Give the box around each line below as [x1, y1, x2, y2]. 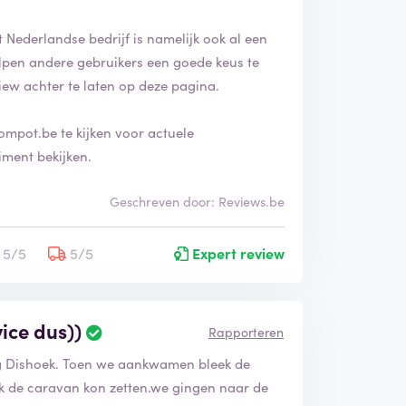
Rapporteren [208, 322, 284, 341]
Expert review [188, 242, 285, 263]
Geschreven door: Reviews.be [109, 191, 285, 210]
